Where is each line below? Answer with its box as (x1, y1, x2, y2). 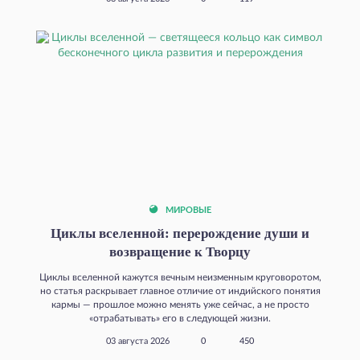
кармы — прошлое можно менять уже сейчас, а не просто (51, 299, 309, 309)
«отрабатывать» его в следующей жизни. (89, 313, 271, 323)
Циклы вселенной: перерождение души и (51, 225, 309, 241)
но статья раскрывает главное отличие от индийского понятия (39, 285, 321, 296)
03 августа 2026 (106, 337, 170, 346)
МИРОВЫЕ (163, 206, 211, 215)
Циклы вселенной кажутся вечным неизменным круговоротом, (39, 272, 321, 282)
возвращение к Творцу (109, 243, 251, 260)
